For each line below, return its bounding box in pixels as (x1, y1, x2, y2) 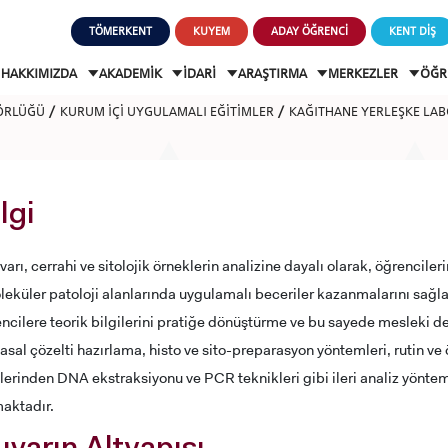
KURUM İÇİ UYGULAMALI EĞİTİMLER (59, 102, 274, 119)
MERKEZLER (328, 66, 402, 81)
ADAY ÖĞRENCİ (271, 24, 349, 38)
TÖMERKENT (89, 24, 153, 38)
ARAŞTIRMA (237, 66, 310, 81)
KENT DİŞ (389, 24, 437, 38)
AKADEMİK (98, 66, 165, 81)
